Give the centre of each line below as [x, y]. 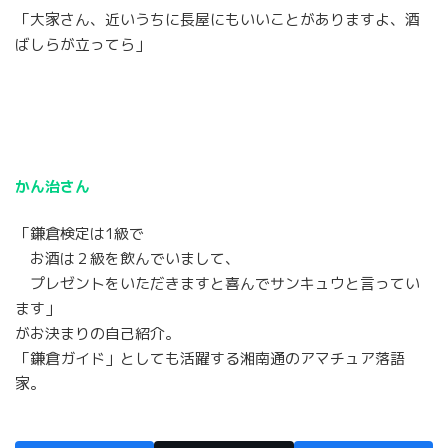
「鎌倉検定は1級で [79, 233]
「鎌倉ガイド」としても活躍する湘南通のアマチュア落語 [210, 358]
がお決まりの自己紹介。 [97, 333]
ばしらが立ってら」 [82, 44]
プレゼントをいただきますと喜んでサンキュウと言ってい [217, 283]
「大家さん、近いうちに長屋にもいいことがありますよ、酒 [217, 19]
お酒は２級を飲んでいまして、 [127, 258]
